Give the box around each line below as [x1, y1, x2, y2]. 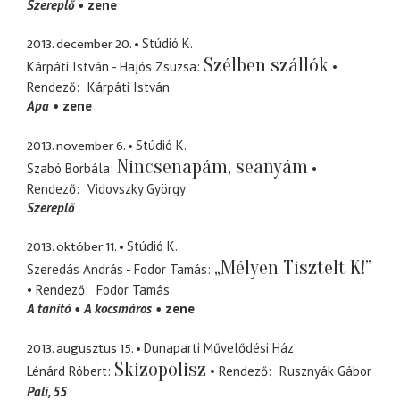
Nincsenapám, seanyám [117, 154, 308, 179]
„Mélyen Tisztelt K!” [214, 256, 371, 280]
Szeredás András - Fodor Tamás [27, 261, 207, 279]
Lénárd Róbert [27, 362, 107, 379]
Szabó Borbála [27, 159, 110, 177]
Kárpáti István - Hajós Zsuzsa [27, 58, 196, 76]
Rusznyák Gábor [279, 362, 371, 379]
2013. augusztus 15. [27, 337, 133, 360]
